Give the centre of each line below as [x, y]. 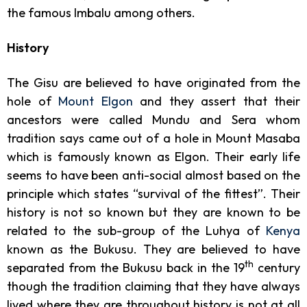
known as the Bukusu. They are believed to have [153, 249]
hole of [33, 101]
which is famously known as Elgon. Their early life [153, 156]
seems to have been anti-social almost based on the [153, 175]
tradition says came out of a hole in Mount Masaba [153, 138]
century [277, 267]
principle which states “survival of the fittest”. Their [153, 193]
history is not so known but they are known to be [153, 212]
